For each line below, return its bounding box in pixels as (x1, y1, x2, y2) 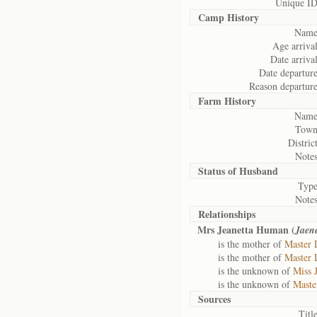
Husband (239, 163, 278, 178)
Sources (198, 292, 231, 306)
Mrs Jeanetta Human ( (197, 222, 295, 237)
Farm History (198, 93, 256, 108)
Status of (198, 163, 239, 178)
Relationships (198, 207, 255, 221)
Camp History (198, 10, 259, 25)
